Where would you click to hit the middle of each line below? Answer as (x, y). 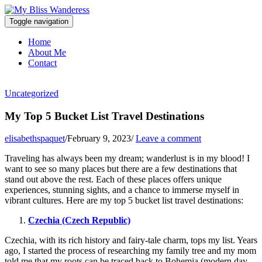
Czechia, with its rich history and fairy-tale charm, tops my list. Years (131, 240)
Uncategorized (32, 93)
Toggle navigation (39, 21)
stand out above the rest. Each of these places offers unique (113, 180)
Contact (42, 63)
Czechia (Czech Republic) (79, 220)
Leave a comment (168, 139)
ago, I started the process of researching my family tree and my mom (130, 251)
